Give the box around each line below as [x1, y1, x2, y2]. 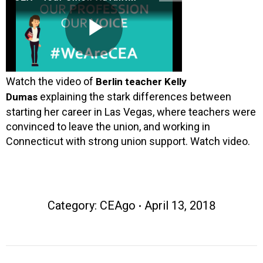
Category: [47, 198, 100, 213]
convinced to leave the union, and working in [6, 120, 210, 133]
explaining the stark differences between [38, 90, 231, 103]
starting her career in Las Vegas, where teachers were [6, 106, 256, 119]
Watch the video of [6, 75, 96, 88]
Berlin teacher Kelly [96, 76, 187, 88]
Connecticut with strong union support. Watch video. [6, 135, 250, 148]
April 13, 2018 [144, 198, 216, 213]
